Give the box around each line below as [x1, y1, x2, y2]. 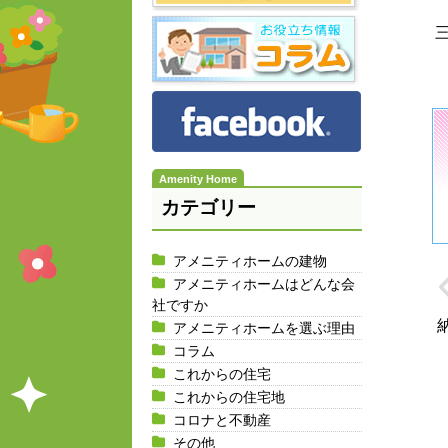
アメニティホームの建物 [173, 252, 327, 269]
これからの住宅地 [173, 388, 285, 405]
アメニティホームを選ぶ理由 [173, 319, 355, 336]
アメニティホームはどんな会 [173, 275, 355, 292]
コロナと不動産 [173, 411, 271, 428]
